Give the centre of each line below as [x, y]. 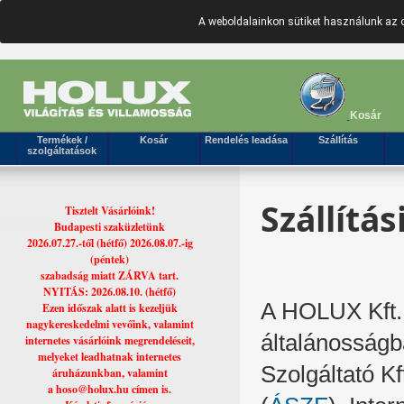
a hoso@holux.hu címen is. [110, 389]
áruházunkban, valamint [110, 373]
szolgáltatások [62, 151]
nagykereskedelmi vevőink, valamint [110, 324]
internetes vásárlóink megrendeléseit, [110, 340]
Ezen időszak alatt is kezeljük [110, 308]
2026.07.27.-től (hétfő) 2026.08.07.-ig [110, 243]
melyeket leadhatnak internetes [110, 357]
